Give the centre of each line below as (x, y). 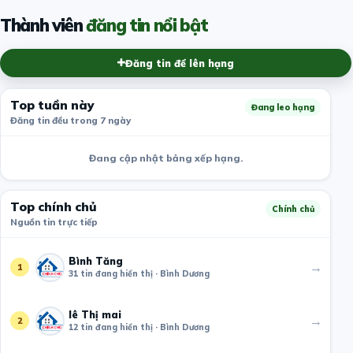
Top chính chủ (54, 207)
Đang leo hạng (283, 108)
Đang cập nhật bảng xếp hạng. (165, 158)
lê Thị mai (95, 315)
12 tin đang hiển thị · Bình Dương (139, 327)
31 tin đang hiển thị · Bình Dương (139, 274)
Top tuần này (52, 105)
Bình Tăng (96, 261)
